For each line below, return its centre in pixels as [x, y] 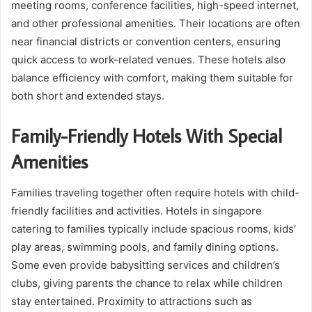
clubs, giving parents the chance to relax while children [147, 283]
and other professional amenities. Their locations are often [156, 24]
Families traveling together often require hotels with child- [155, 192]
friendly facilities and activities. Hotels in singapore [136, 210]
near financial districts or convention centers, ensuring [146, 42]
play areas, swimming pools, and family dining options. [145, 247]
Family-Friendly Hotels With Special [147, 136]
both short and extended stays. [88, 96]
